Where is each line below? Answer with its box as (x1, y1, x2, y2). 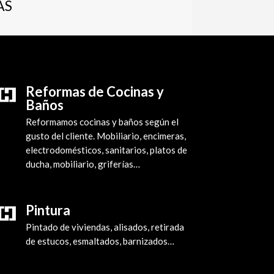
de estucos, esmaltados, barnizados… (25, 235, 174, 247)
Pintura (25, 202, 70, 219)
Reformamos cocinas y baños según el (25, 116, 179, 127)
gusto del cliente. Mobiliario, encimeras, (25, 130, 186, 141)
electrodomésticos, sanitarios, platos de (25, 144, 187, 155)
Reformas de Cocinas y (25, 83, 164, 100)
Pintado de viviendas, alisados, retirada (25, 221, 184, 233)
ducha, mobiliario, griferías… (25, 158, 140, 169)
